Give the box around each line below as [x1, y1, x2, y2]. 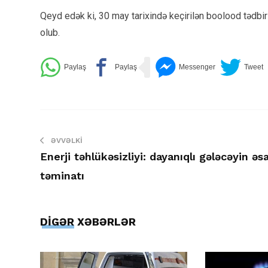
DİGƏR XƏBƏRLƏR [40, 215, 136, 229]
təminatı [40, 169, 84, 182]
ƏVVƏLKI [51, 136, 83, 145]
